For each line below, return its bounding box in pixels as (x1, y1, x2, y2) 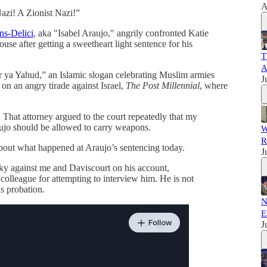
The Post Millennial (126, 80, 200, 91)
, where (200, 80, 228, 91)
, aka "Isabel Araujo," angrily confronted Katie (33, 27, 209, 38)
